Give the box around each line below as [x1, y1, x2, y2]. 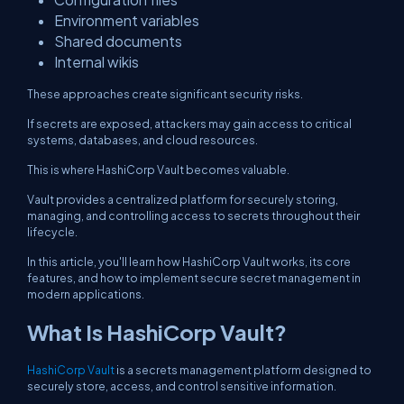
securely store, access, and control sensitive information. [27, 379, 336, 393]
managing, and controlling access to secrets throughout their [27, 208, 360, 223]
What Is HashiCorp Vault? [27, 318, 287, 345]
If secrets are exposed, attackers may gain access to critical [27, 116, 352, 131]
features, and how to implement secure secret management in [27, 271, 361, 285]
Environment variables [54, 12, 199, 29]
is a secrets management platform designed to [115, 363, 372, 377]
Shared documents [54, 32, 182, 50]
